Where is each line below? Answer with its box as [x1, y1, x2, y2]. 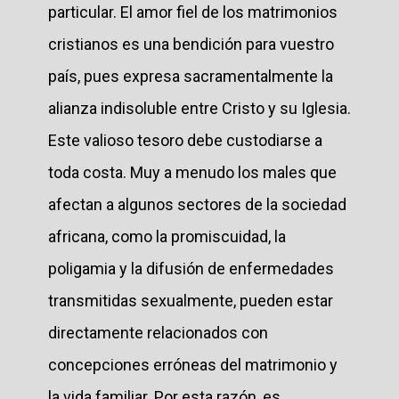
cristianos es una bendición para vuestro [48, 34, 334, 53]
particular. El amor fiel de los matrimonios [48, 2, 338, 21]
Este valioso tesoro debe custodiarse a [48, 130, 322, 150]
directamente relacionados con [48, 322, 268, 342]
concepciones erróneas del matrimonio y [48, 354, 338, 374]
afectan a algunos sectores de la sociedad [48, 194, 346, 214]
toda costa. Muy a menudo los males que [48, 162, 337, 182]
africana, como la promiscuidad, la [48, 226, 286, 246]
